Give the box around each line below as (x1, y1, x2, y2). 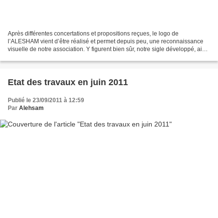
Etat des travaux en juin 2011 (8, 77, 128, 87)
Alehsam (19, 104, 44, 111)
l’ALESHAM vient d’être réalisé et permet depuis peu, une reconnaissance (8, 37, 203, 45)
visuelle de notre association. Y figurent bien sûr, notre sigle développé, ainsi (8, 45, 210, 53)
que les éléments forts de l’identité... (8, 53, 102, 60)
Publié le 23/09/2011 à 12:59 (8, 96, 84, 104)
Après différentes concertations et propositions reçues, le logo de (8, 30, 179, 37)
